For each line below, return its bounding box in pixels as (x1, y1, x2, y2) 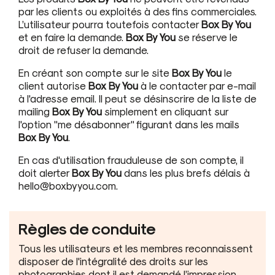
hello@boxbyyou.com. (18, 179, 118, 192)
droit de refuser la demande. (18, 43, 151, 56)
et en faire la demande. (18, 30, 126, 43)
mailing (18, 104, 52, 117)
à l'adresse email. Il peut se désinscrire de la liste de (18, 91, 257, 104)
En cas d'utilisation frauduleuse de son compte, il (18, 153, 244, 166)
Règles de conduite (18, 219, 156, 238)
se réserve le (176, 30, 238, 43)
